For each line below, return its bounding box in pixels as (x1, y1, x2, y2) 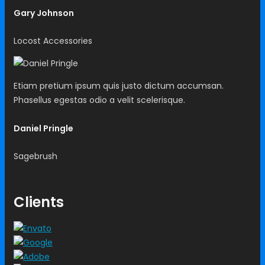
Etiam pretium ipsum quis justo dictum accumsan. (14, 80, 224, 92)
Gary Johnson (14, 7, 74, 19)
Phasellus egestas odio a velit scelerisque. (14, 94, 185, 106)
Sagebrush (14, 150, 57, 162)
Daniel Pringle (14, 122, 73, 134)
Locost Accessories (14, 35, 92, 47)
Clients (14, 192, 64, 212)
